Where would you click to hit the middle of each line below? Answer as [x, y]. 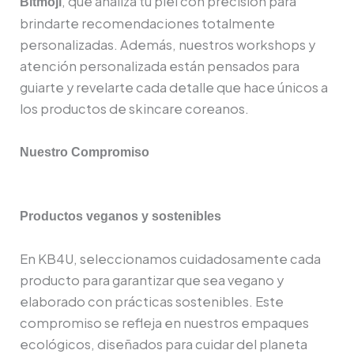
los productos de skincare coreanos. [134, 108]
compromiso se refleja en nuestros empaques [164, 322]
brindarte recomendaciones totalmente [147, 23]
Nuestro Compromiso [85, 151]
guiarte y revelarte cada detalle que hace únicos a [174, 87]
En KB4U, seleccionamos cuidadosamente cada [170, 258]
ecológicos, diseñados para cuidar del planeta [164, 344]
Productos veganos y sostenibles [121, 215]
